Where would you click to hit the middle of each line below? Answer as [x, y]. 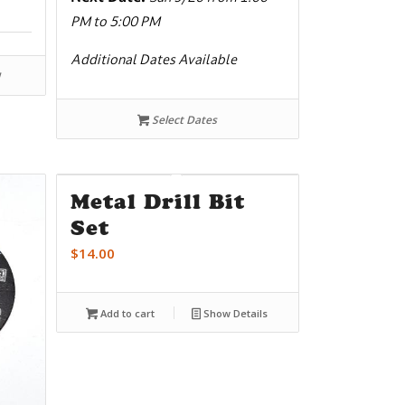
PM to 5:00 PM [115, 21]
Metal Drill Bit [157, 201]
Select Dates [184, 119]
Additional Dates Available [153, 59]
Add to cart [127, 313]
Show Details [235, 313]
